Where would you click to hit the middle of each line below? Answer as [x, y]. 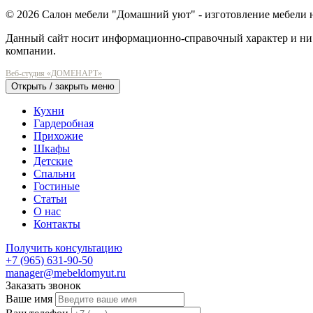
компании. [31, 50]
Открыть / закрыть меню [63, 86]
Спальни [54, 173]
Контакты [57, 224]
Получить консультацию [64, 247]
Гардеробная [64, 123]
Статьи [50, 198]
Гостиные [57, 186]
